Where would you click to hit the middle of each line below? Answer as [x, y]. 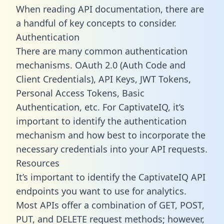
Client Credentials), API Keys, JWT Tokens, [103, 79]
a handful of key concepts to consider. [96, 23]
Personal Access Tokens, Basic [80, 93]
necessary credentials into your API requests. [112, 149]
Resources [38, 163]
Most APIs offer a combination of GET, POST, [110, 205]
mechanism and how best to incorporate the [111, 135]
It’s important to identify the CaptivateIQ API [111, 177]
